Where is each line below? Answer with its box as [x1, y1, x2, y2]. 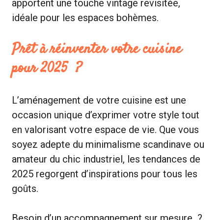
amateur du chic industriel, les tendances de [12, 153, 200, 165]
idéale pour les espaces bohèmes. [12, 11, 159, 24]
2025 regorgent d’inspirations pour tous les [12, 167, 197, 180]
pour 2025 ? [12, 57, 82, 79]
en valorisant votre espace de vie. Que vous [12, 123, 199, 136]
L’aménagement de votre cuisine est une [12, 94, 186, 106]
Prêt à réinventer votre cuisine [12, 38, 182, 60]
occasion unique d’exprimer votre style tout [12, 109, 199, 121]
